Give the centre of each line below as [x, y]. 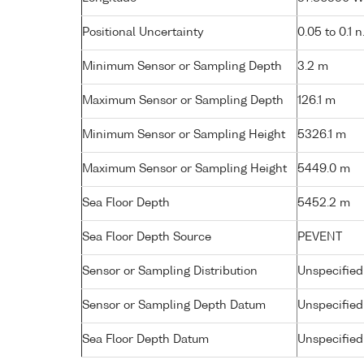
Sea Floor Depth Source [147, 237]
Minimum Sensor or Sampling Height [184, 134]
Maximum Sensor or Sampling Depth [183, 100]
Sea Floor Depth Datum [145, 339]
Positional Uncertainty [143, 32]
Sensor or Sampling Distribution [170, 271]
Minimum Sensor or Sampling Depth [182, 66]
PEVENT [320, 237]
